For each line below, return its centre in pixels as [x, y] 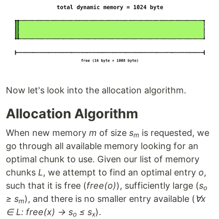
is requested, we [174, 133]
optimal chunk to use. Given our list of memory [103, 159]
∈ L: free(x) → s [39, 212]
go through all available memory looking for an [102, 146]
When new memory [47, 133]
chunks [22, 172]
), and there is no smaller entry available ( [110, 199]
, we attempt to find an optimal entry [121, 172]
